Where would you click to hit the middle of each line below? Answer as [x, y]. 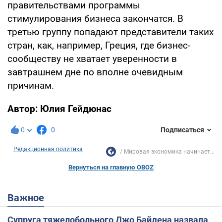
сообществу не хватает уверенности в [92, 58]
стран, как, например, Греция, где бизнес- [99, 45]
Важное [29, 197]
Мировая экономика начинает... [169, 151]
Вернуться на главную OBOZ [111, 167]
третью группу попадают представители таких [111, 32]
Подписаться [182, 130]
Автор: [24, 109]
